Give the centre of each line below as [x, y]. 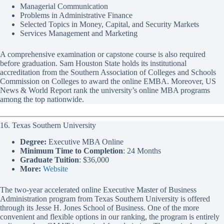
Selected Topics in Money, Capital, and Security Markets [109, 24]
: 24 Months [142, 150]
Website [55, 168]
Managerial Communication [64, 6]
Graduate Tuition [49, 159]
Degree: [33, 141]
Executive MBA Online [85, 141]
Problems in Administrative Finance [76, 15]
